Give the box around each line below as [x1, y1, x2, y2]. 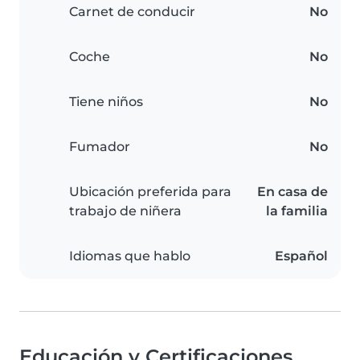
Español [275, 248, 328, 264]
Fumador [69, 139, 130, 155]
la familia [266, 203, 328, 219]
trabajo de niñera [69, 203, 182, 219]
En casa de [257, 184, 328, 200]
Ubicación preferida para [69, 184, 231, 200]
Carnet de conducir [69, 4, 195, 20]
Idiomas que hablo [69, 248, 190, 264]
